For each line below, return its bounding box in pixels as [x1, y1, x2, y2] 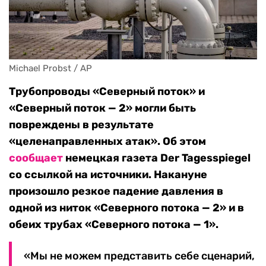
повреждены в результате [9, 118, 154, 132]
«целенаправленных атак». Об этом [9, 135, 206, 148]
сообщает [9, 151, 63, 165]
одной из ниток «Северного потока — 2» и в [9, 201, 244, 215]
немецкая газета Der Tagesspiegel [63, 151, 251, 165]
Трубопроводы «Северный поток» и [9, 85, 205, 99]
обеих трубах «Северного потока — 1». [9, 218, 218, 232]
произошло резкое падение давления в [9, 185, 223, 198]
